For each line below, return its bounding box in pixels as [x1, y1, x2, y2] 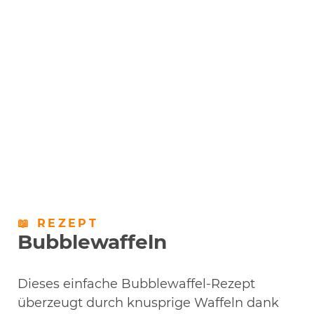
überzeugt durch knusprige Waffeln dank [18, 294, 279, 310]
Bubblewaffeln [18, 229, 167, 254]
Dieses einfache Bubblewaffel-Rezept [18, 275, 255, 292]
